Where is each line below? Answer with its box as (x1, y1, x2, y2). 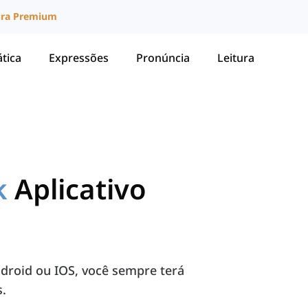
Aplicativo (14, 170, 146, 208)
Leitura (217, 49, 254, 65)
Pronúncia (136, 49, 190, 65)
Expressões (49, 49, 109, 65)
